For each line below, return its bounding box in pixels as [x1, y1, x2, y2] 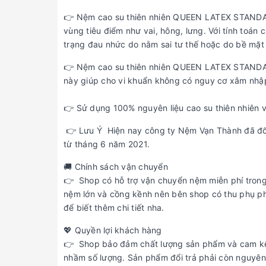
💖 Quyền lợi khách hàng [64, 225, 162, 236]
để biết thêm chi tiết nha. [64, 202, 164, 213]
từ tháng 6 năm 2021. [64, 139, 150, 150]
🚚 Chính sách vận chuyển [64, 161, 168, 172]
